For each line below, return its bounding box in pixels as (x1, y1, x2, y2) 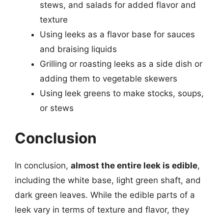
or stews (40, 103, 74, 113)
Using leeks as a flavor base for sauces (40, 29, 195, 39)
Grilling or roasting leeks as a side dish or (40, 58, 202, 69)
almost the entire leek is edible (71, 161, 197, 170)
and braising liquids (40, 44, 117, 54)
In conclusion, (15, 161, 71, 170)
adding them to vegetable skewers (40, 73, 177, 83)
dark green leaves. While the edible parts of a (15, 190, 195, 200)
